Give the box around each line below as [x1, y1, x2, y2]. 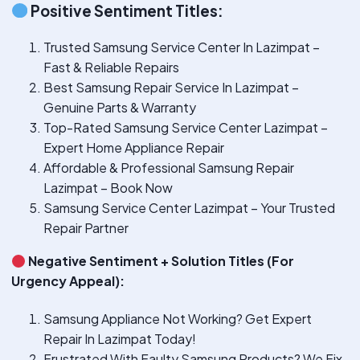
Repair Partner [43, 219, 129, 237]
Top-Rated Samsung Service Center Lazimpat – [43, 119, 328, 137]
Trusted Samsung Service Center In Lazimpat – [43, 39, 320, 56]
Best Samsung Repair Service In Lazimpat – [43, 79, 299, 96]
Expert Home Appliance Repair [43, 139, 224, 157]
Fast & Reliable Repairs [43, 59, 179, 76]
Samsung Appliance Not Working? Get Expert [43, 309, 312, 327]
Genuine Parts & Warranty [43, 99, 196, 117]
